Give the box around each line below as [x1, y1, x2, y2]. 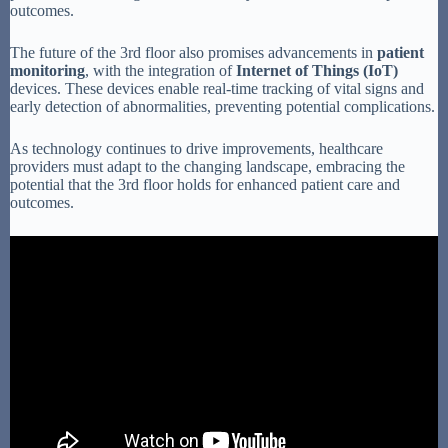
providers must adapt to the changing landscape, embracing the [10, 157, 405, 175]
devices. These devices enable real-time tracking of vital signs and [10, 79, 424, 97]
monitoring [10, 61, 85, 79]
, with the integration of [85, 61, 236, 79]
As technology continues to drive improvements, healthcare [10, 139, 383, 157]
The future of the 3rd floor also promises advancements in [10, 43, 377, 61]
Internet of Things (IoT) [236, 61, 398, 79]
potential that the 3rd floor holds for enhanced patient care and [10, 175, 400, 193]
